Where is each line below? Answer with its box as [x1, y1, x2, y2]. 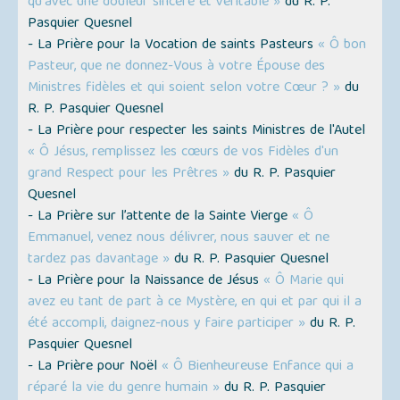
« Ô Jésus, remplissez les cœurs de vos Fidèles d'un [28, 139, 339, 165]
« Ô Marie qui [263, 268, 345, 294]
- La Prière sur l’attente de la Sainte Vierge [28, 204, 293, 229]
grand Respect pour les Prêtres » [28, 161, 230, 187]
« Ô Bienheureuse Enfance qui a [162, 354, 354, 379]
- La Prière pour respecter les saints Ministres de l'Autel [28, 118, 366, 144]
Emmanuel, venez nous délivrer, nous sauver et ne [28, 225, 330, 251]
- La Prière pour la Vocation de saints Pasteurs [28, 32, 319, 58]
